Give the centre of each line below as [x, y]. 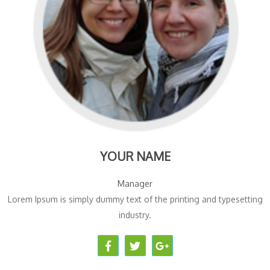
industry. [135, 215]
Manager [135, 184]
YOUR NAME [135, 156]
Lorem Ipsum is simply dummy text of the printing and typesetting [135, 199]
